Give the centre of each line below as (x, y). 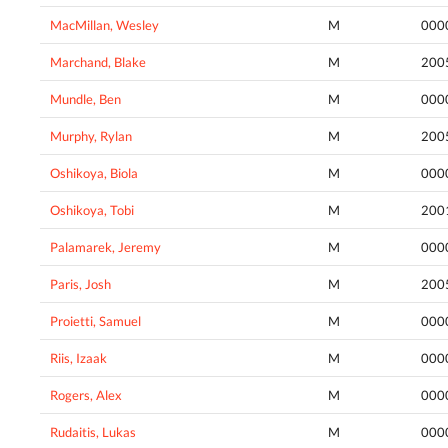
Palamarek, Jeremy (105, 247)
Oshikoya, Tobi (92, 210)
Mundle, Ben (85, 99)
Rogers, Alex (86, 395)
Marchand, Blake (98, 62)
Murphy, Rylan (91, 136)
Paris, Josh (80, 284)
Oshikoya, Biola (94, 173)
